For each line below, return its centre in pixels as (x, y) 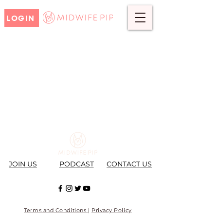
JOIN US (23, 164)
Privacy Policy (111, 210)
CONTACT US (129, 164)
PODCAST (76, 164)
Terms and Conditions (56, 210)
